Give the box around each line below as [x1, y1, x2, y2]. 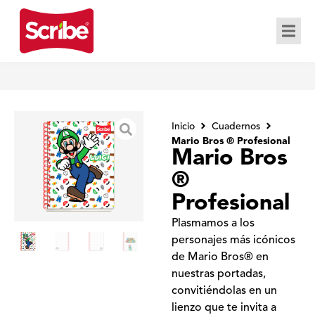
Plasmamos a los [172, 218, 255, 229]
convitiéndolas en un [172, 285, 277, 297]
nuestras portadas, [172, 269, 266, 280]
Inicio [172, 122, 195, 131]
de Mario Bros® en [172, 252, 269, 263]
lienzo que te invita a [172, 302, 276, 314]
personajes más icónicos [172, 235, 295, 246]
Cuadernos [212, 122, 260, 131]
